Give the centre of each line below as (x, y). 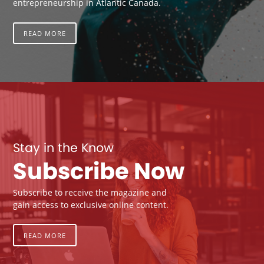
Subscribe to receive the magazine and (90, 192)
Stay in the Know (64, 147)
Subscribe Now (99, 171)
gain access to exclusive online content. (91, 204)
